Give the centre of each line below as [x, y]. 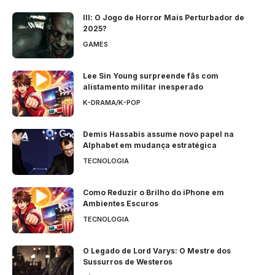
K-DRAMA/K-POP [112, 102]
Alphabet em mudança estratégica [150, 145]
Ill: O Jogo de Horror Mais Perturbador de [164, 17]
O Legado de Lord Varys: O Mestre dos [157, 250]
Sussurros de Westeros [128, 261]
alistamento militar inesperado [143, 87]
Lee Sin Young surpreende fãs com [151, 76]
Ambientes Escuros [121, 203]
